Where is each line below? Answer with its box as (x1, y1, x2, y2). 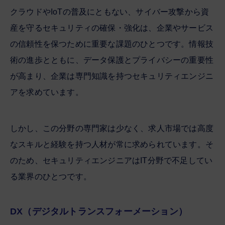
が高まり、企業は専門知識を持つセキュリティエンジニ (10, 71, 213, 80)
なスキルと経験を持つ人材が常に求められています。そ (10, 140, 213, 149)
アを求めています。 (10, 87, 83, 96)
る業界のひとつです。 (10, 172, 91, 181)
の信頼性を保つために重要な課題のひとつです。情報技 (10, 39, 213, 48)
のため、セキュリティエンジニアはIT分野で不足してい (10, 156, 213, 165)
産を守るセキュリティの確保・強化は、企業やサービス (10, 23, 213, 32)
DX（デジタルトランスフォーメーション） (10, 206, 188, 216)
